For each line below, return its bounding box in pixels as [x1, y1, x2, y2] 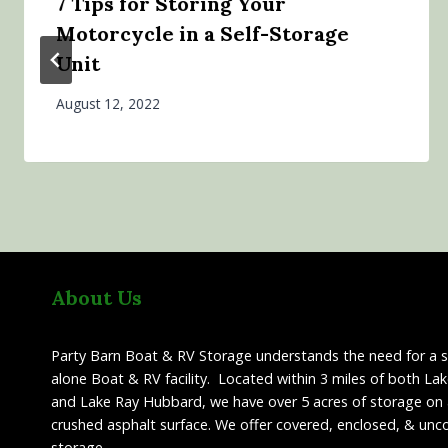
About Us [51, 285, 142, 311]
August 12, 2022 [56, 93, 160, 113]
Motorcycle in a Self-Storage [56, 21, 349, 46]
